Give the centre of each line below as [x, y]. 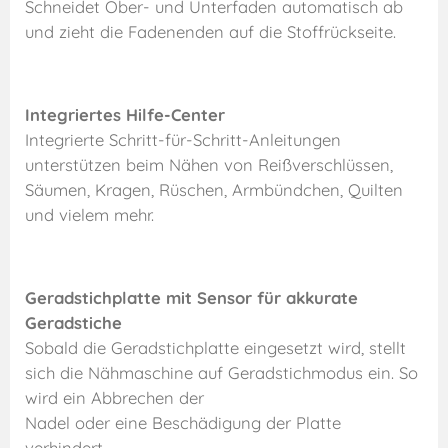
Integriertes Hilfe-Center [125, 115]
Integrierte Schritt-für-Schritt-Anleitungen [183, 140]
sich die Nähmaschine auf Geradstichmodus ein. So [221, 373]
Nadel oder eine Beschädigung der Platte [183, 423]
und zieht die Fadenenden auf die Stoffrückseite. [210, 31]
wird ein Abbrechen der [114, 398]
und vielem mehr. [89, 215]
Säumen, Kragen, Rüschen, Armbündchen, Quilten [214, 190]
